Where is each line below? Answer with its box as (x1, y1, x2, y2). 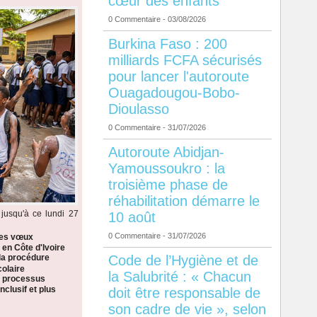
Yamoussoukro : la (108, 161, 225, 177)
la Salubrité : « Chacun (108, 269, 251, 285)
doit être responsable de (108, 285, 260, 301)
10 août (108, 209, 156, 226)
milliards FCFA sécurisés (108, 52, 262, 69)
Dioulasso (108, 101, 169, 117)
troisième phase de (108, 177, 228, 193)
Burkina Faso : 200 (108, 36, 227, 52)
